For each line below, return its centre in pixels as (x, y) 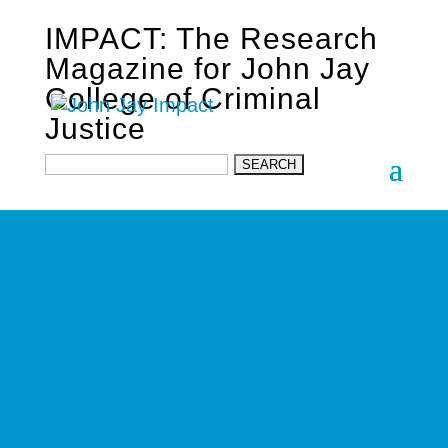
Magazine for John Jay (207, 68)
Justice (95, 128)
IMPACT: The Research (211, 38)
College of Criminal (182, 98)
